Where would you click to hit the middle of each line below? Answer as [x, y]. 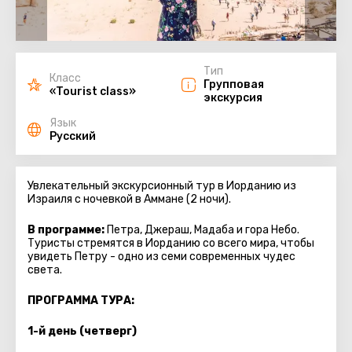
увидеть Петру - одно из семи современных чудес [161, 257]
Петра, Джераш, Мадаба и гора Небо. [202, 230]
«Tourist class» [93, 91]
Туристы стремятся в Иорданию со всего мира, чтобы [171, 243]
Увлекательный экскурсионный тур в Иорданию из [162, 186]
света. [46, 270]
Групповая [234, 84]
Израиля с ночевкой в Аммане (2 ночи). [129, 199]
